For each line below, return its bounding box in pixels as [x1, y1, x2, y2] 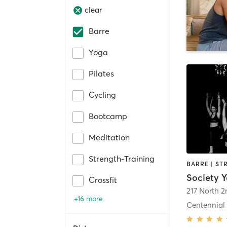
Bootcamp [89, 110, 127, 121]
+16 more [74, 194, 103, 203]
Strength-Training [89, 153, 155, 164]
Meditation [89, 132, 130, 142]
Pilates [89, 68, 114, 79]
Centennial [186, 200, 225, 210]
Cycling [89, 89, 116, 100]
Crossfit [89, 174, 117, 185]
